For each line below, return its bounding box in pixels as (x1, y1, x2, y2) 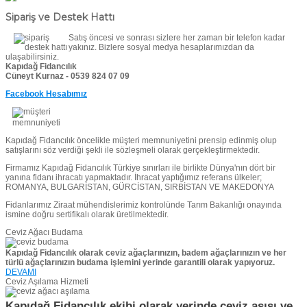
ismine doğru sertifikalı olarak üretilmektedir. (5, 210, 169, 220)
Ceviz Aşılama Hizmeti (5, 277, 88, 287)
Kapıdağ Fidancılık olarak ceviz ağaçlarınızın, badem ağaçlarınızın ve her (5, 248, 286, 258)
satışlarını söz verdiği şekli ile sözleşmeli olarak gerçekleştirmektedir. (5, 145, 260, 156)
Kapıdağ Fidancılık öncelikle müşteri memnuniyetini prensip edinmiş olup (5, 136, 277, 146)
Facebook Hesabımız (5, 89, 87, 99)
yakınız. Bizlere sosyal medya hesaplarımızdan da (69, 42, 254, 53)
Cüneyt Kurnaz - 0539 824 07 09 (5, 71, 130, 82)
